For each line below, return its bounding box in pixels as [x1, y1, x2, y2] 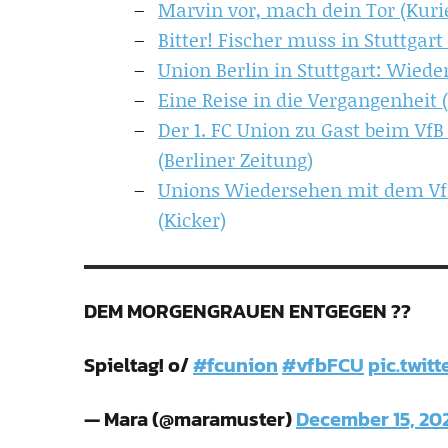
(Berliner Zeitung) [158, 146, 313, 173]
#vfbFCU [282, 350, 364, 380]
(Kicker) [158, 206, 226, 233]
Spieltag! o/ [84, 350, 193, 380]
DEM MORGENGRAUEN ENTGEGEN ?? [84, 296, 411, 326]
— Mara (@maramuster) [84, 404, 296, 434]
